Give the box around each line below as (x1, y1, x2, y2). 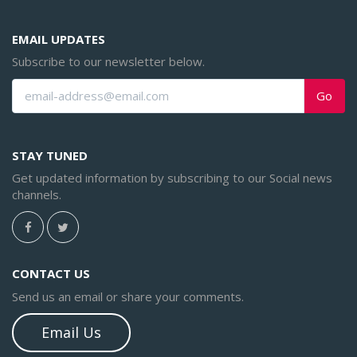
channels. (12, 186, 61, 203)
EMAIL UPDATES (12, 30, 105, 47)
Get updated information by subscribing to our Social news (12, 170, 332, 186)
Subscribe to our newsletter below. (12, 53, 205, 70)
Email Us (41, 323, 101, 343)
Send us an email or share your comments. (12, 288, 244, 304)
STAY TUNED (12, 147, 88, 163)
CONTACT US (12, 265, 90, 282)
